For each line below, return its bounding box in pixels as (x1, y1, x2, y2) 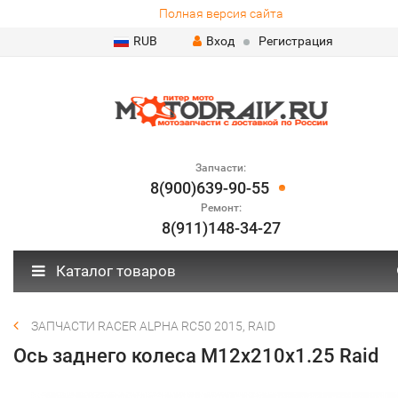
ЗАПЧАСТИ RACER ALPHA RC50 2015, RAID (31, 319, 275, 333)
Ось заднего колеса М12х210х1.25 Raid (13, 345, 378, 367)
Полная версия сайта (158, 6, 283, 20)
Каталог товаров (52, 262, 176, 280)
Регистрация (258, 34, 333, 48)
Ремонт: (200, 202, 242, 214)
